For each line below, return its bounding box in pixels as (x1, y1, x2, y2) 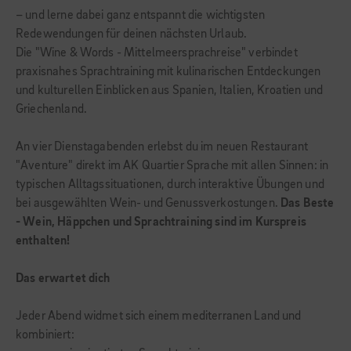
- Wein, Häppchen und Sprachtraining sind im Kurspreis (16, 216, 306, 229)
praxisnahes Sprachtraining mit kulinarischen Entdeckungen (16, 66, 321, 78)
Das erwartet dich (16, 273, 110, 285)
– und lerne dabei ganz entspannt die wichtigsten (16, 9, 266, 22)
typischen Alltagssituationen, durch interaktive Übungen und (16, 179, 324, 191)
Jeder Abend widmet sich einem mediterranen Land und (16, 310, 302, 323)
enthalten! (16, 235, 71, 248)
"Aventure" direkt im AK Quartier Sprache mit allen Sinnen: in (16, 160, 329, 172)
